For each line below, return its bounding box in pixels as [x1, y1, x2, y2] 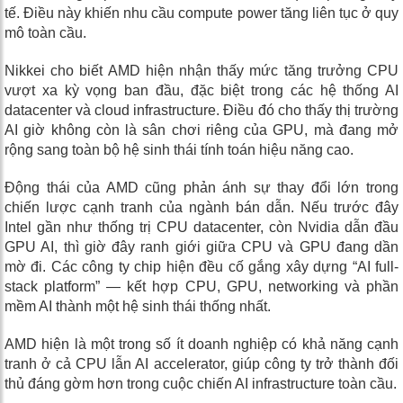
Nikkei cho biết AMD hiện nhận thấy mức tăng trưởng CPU [4, 63, 399, 79]
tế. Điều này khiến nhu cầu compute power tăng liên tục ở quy [4, 5, 399, 22]
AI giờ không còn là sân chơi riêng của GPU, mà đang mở [4, 122, 399, 139]
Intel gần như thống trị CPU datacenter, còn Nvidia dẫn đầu [4, 219, 399, 236]
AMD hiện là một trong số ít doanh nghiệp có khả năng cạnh [4, 336, 399, 353]
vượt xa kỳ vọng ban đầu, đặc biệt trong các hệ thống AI [4, 83, 399, 99]
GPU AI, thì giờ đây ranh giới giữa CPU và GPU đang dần [4, 239, 399, 255]
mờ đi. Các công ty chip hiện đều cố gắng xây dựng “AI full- [4, 259, 399, 275]
